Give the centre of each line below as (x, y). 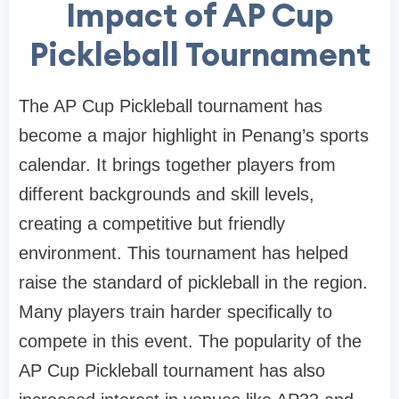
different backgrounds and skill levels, (167, 195)
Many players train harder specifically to (175, 312)
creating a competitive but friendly (152, 224)
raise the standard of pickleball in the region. (193, 283)
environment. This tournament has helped (183, 253)
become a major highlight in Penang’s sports (194, 136)
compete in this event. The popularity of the (190, 342)
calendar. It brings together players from (177, 165)
